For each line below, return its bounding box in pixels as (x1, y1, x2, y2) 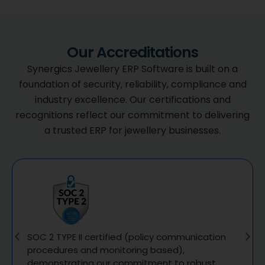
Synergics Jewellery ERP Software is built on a (27, 62, 238, 76)
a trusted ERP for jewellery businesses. (44, 123, 221, 137)
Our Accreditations (67, 41, 198, 63)
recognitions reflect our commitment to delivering (15, 108, 250, 122)
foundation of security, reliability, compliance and (18, 77, 247, 91)
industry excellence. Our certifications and (34, 92, 231, 106)
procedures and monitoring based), (27, 244, 185, 257)
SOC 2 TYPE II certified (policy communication (27, 231, 226, 244)
